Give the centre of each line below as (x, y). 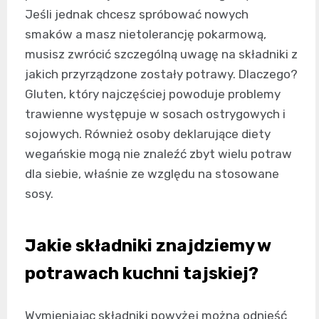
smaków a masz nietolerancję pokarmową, (146, 35)
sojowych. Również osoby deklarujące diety (148, 134)
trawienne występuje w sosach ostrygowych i (155, 114)
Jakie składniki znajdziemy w (148, 246)
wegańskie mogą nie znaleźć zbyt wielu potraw (158, 154)
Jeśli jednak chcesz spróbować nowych (137, 15)
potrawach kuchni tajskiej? (142, 274)
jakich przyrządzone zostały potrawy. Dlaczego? (161, 74)
